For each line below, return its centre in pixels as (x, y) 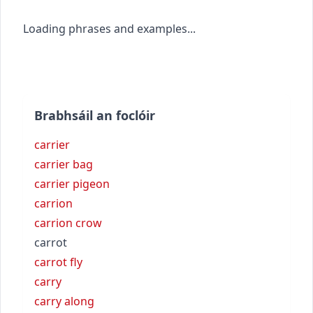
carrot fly (58, 262)
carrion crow (68, 223)
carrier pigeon (72, 183)
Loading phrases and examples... (109, 28)
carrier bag (64, 164)
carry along (64, 301)
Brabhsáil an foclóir (95, 115)
